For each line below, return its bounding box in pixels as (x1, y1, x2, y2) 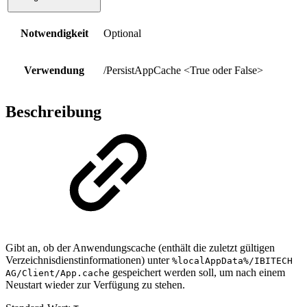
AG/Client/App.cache (5, 268, 110, 279)
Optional (103, 27, 141, 39)
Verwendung (24, 64, 84, 76)
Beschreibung (5, 103, 101, 121)
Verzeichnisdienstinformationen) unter (5, 254, 172, 267)
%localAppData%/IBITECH (172, 256, 293, 267)
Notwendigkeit (20, 27, 88, 39)
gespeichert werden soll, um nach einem (110, 267, 285, 279)
